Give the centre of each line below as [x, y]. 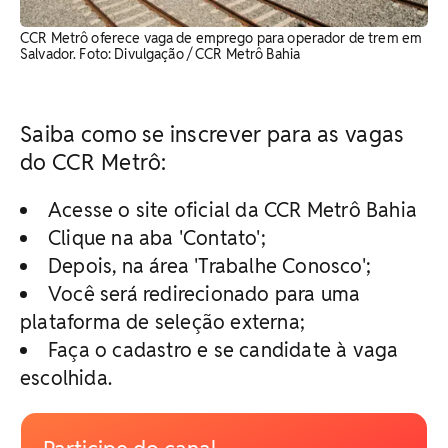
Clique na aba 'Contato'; [157, 237]
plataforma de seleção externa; [162, 321]
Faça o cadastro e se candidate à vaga [223, 349]
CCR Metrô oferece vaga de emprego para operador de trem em [221, 37]
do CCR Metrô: [93, 161]
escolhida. [66, 377]
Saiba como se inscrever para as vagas [212, 133]
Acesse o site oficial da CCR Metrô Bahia [232, 209]
